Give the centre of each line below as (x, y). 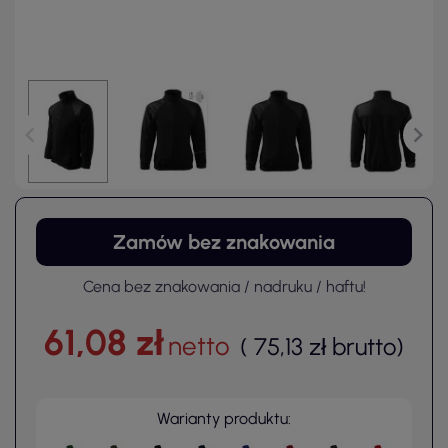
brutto (364, 347)
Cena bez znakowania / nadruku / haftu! (224, 287)
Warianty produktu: (224, 419)
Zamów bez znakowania (224, 242)
